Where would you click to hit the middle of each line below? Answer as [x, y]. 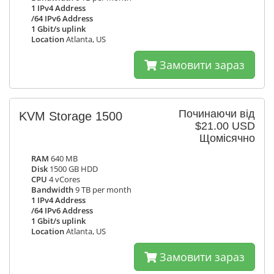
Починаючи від [217, 114]
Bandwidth [52, 190]
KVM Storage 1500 [71, 116]
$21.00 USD [225, 126]
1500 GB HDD [73, 169]
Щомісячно [227, 138]
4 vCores [64, 180]
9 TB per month [102, 190]
